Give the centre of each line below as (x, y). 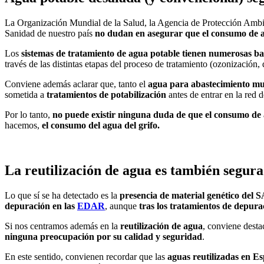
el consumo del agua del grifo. (100, 125)
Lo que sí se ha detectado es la (61, 195)
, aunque (122, 206)
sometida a (26, 94)
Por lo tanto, (29, 114)
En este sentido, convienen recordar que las (86, 256)
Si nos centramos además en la (61, 226)
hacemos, (22, 125)
